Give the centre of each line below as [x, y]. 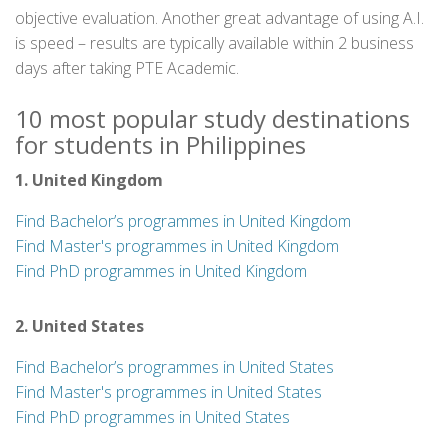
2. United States [79, 326]
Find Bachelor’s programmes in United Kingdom [183, 221]
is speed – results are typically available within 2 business [214, 43]
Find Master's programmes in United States [168, 392]
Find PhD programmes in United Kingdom [161, 271]
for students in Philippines [160, 144]
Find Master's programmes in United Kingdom [177, 246]
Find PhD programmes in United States [152, 417]
